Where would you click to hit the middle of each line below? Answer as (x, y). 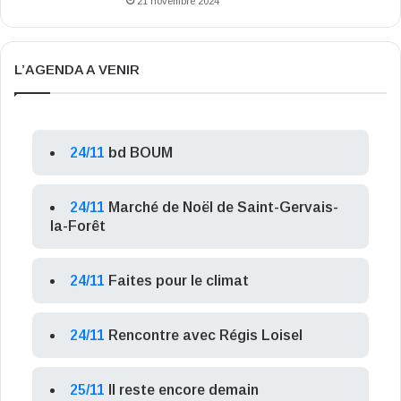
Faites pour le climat (179, 281)
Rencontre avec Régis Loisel (205, 336)
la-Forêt (78, 226)
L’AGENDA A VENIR (77, 70)
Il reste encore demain (183, 390)
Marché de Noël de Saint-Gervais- (223, 208)
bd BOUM (141, 153)
